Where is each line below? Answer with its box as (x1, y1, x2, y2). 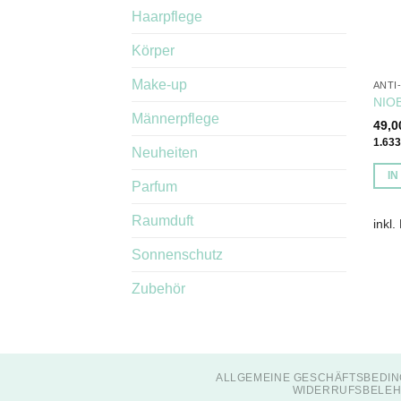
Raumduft (132, 212, 193, 228)
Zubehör (132, 280, 185, 296)
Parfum (132, 178, 177, 194)
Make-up (132, 76, 187, 92)
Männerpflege (132, 110, 219, 126)
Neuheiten (132, 144, 198, 160)
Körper (132, 42, 175, 58)
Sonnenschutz (132, 246, 223, 262)
